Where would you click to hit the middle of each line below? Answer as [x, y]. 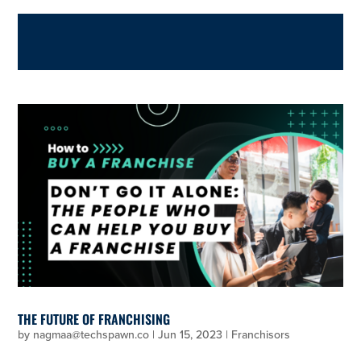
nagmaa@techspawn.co [91, 335]
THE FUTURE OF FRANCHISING [94, 320]
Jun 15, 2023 [191, 335]
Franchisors [261, 335]
